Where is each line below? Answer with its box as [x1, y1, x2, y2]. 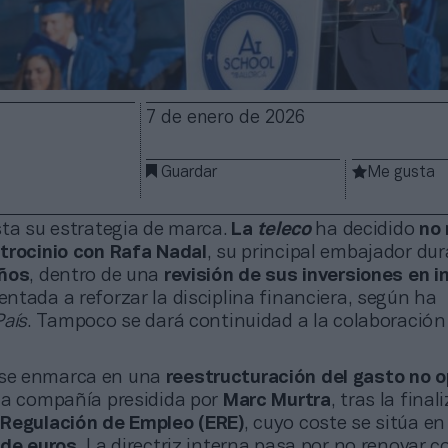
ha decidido [315, 220, 420, 239]
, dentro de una [29, 266, 164, 285]
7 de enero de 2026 [146, 109, 306, 127]
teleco [257, 220, 316, 239]
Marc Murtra [222, 391, 331, 410]
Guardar [161, 165, 218, 180]
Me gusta [367, 165, 436, 180]
